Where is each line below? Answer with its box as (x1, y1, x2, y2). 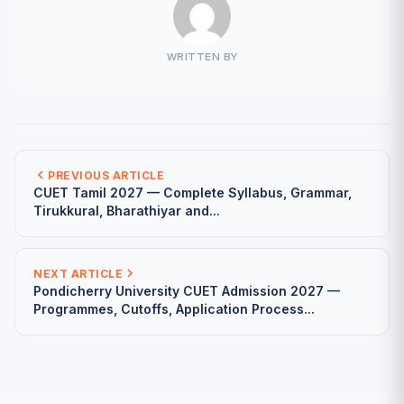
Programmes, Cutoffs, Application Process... (33, 300, 315, 317)
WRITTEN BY (166, 51, 238, 63)
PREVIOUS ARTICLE (48, 168, 164, 182)
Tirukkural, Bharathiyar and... (33, 202, 220, 218)
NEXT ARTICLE (33, 266, 123, 280)
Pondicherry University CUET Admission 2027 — (33, 282, 340, 298)
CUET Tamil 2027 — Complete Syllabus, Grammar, (33, 184, 352, 200)
